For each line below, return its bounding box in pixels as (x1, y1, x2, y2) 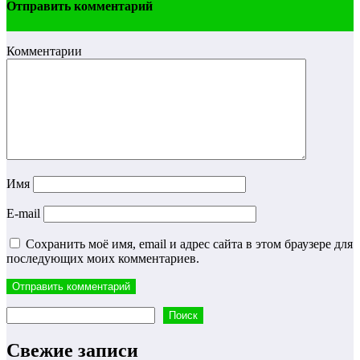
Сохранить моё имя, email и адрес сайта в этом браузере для (26, 237, 353, 252)
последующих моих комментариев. (6, 252, 199, 266)
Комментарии (6, 44, 82, 59)
